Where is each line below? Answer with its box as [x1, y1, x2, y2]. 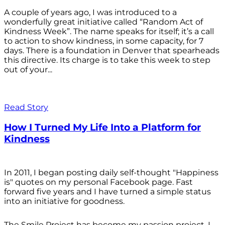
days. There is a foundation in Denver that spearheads [4, 45, 219, 55]
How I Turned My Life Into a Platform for [4, 121, 201, 133]
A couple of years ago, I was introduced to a [4, 7, 177, 17]
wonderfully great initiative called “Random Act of [4, 17, 203, 27]
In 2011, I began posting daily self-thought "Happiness [4, 168, 218, 178]
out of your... [4, 64, 52, 74]
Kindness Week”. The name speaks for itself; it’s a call [4, 26, 214, 36]
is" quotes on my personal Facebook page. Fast [4, 177, 193, 187]
